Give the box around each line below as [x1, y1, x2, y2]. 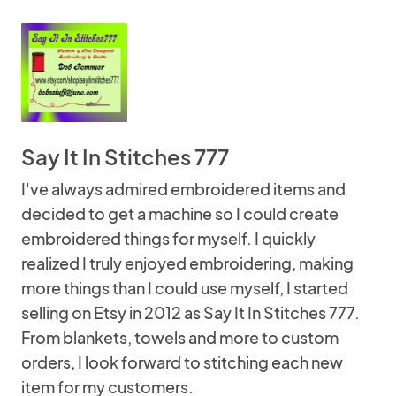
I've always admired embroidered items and [21, 179, 346, 199]
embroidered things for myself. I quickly [21, 228, 316, 248]
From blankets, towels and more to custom [21, 327, 339, 347]
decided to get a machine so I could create [21, 203, 339, 224]
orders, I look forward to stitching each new [21, 352, 343, 372]
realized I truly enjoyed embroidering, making [21, 253, 354, 273]
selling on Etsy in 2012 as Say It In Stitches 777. [21, 302, 360, 323]
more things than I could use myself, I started [21, 278, 348, 298]
